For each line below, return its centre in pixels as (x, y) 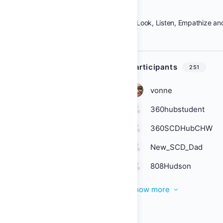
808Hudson (171, 166)
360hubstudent (177, 109)
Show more (150, 189)
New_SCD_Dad (176, 147)
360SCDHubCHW (181, 128)
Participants (154, 67)
